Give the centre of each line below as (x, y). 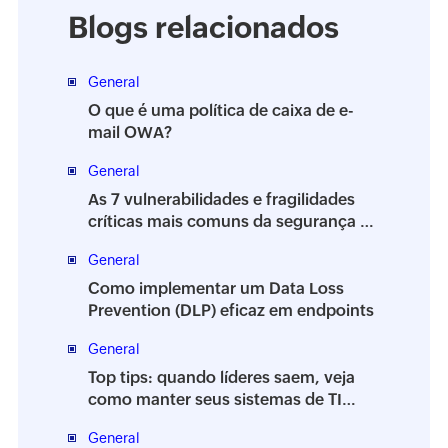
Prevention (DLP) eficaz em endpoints (230, 310)
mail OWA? (129, 132)
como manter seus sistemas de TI (214, 399)
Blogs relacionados (203, 27)
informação (131, 243)
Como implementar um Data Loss (215, 288)
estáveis (118, 421)
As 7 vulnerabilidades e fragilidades (221, 199)
